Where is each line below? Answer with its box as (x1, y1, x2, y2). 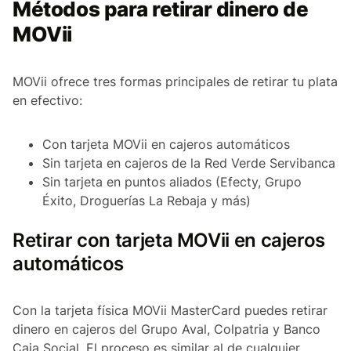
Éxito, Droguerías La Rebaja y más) (42, 193, 251, 209)
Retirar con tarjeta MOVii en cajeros (13, 229, 326, 252)
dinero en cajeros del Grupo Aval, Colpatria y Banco (13, 321, 320, 338)
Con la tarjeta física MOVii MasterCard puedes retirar (13, 302, 327, 319)
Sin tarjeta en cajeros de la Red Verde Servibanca (42, 155, 335, 172)
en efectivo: (13, 92, 82, 109)
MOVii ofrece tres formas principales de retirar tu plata (13, 74, 338, 90)
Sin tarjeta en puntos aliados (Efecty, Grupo (42, 174, 302, 190)
